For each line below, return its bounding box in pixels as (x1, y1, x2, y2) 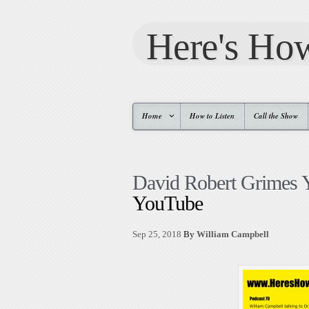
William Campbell (197, 229, 269, 239)
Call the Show (254, 110, 298, 121)
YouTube (132, 192, 203, 215)
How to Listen (190, 110, 235, 121)
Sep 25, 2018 (132, 229, 181, 239)
